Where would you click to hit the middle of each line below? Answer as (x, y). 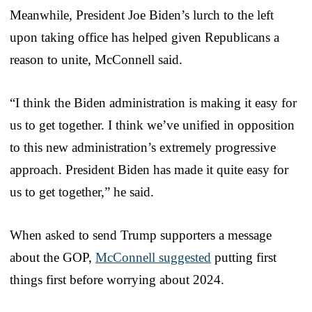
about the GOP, (53, 257)
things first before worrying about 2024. (117, 279)
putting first (244, 257)
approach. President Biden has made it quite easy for (149, 169)
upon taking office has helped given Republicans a (145, 37)
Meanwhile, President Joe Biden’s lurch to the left (142, 15)
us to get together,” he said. (82, 192)
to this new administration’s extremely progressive (143, 147)
